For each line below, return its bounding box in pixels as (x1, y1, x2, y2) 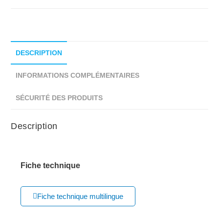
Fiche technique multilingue (37, 192, 124, 200)
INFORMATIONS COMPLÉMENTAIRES (16, 71, 140, 79)
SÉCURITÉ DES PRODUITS (16, 93, 103, 102)
